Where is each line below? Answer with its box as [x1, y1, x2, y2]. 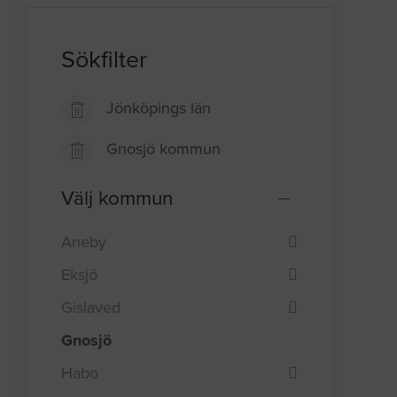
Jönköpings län [106, 98, 212, 119]
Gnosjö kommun [106, 139, 222, 160]
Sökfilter [61, 45, 148, 75]
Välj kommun [61, 186, 174, 211]
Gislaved [61, 297, 121, 317]
